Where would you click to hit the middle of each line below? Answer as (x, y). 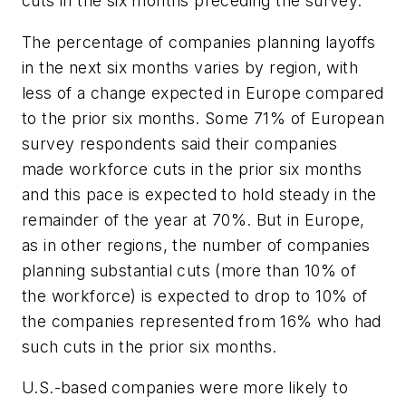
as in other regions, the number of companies (196, 245)
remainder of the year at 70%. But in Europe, (193, 219)
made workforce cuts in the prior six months (192, 169)
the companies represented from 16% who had (202, 321)
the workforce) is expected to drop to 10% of (195, 295)
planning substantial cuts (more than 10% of (189, 270)
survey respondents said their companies (180, 143)
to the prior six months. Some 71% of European (203, 118)
